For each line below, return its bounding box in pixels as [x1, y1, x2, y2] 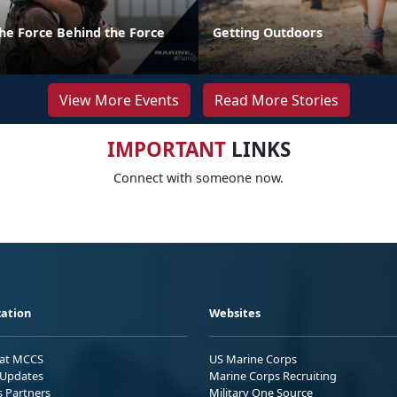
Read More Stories [214, 90, 339, 110]
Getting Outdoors [213, 23, 323, 41]
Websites [209, 304, 261, 321]
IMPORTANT [106, 135, 226, 163]
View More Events [58, 90, 179, 110]
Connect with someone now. [113, 168, 284, 186]
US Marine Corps [209, 350, 297, 367]
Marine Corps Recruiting [209, 367, 337, 384]
